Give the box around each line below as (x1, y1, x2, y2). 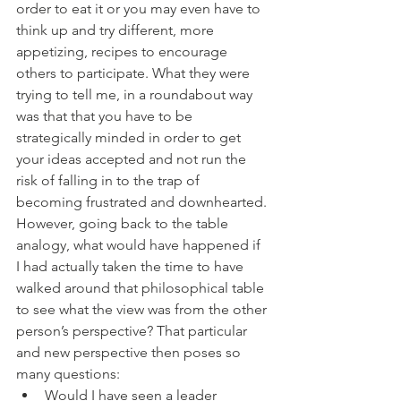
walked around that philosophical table (16, 279, 268, 297)
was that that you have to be (16, 107, 196, 125)
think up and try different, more (16, 21, 218, 39)
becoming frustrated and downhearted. (16, 193, 267, 211)
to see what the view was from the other (16, 301, 270, 319)
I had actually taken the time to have (16, 258, 247, 276)
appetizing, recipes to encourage (16, 43, 231, 61)
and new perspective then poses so (16, 344, 244, 362)
